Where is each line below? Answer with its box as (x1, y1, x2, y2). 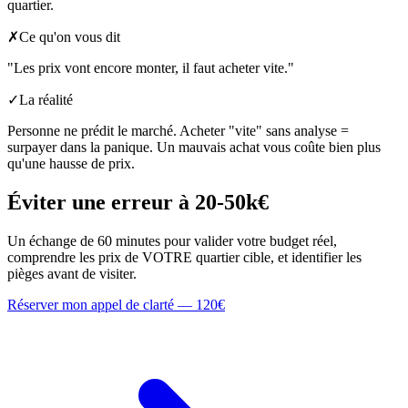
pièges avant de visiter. (7, 265, 137, 281)
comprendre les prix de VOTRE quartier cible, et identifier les (7, 249, 362, 265)
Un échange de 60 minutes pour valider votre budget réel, (7, 232, 337, 249)
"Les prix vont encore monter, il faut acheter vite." (7, 60, 294, 76)
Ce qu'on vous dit (19, 29, 120, 46)
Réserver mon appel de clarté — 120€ (7, 296, 225, 312)
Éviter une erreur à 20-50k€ (7, 190, 269, 215)
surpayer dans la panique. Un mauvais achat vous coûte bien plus (7, 139, 381, 156)
